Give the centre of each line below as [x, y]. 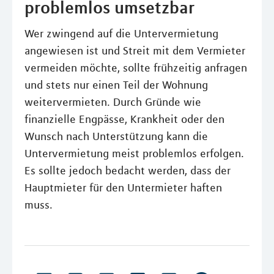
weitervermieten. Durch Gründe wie [113, 102]
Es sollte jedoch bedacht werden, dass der [128, 171]
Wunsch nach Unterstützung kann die [116, 136]
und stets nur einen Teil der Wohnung [116, 85]
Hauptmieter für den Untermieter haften [123, 188]
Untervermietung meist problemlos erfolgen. [134, 154]
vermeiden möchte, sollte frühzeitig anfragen [136, 68]
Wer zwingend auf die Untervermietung [121, 34]
